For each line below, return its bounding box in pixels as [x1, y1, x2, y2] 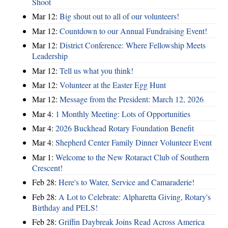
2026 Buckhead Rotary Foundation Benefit [55, 123, 194, 134]
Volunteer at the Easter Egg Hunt [60, 79, 166, 90]
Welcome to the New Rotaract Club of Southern [55, 151, 209, 162]
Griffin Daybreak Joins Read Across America [59, 216, 205, 227]
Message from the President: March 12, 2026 [60, 94, 204, 105]
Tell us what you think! [60, 65, 133, 76]
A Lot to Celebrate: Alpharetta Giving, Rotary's [59, 191, 211, 202]
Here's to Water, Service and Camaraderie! [59, 177, 194, 188]
